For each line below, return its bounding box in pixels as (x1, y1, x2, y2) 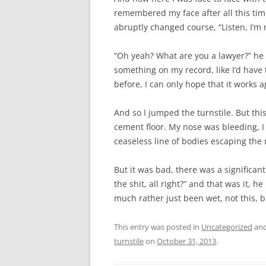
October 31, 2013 (157, 236, 216, 246)
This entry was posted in (114, 221, 201, 232)
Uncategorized (201, 221, 252, 232)
